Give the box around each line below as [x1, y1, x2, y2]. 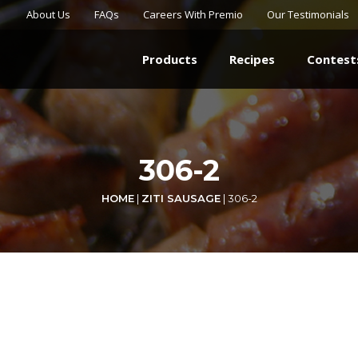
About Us [26, 7, 70, 22]
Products [142, 51, 197, 68]
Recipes [229, 51, 275, 68]
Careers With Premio [143, 7, 243, 22]
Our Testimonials [267, 7, 349, 22]
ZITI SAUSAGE [141, 192, 221, 205]
